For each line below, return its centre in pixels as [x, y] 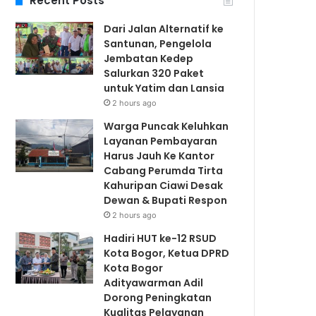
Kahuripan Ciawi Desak [164, 185]
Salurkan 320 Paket [154, 73]
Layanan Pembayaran [161, 141]
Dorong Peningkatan [158, 297]
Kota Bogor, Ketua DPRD [167, 253]
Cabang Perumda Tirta [164, 170]
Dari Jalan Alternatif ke [164, 29]
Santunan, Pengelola [158, 43]
